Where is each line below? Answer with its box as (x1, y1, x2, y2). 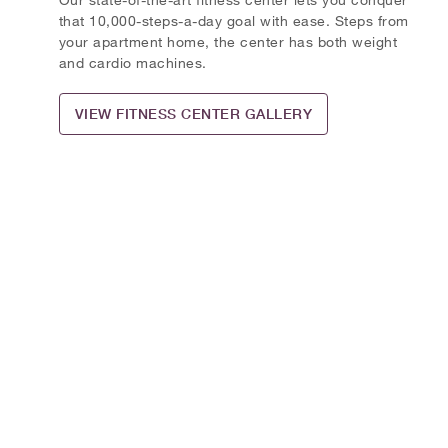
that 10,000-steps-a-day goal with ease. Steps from (58, 11, 409, 29)
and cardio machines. (58, 53, 207, 71)
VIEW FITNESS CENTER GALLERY (74, 104, 313, 123)
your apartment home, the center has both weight (58, 32, 398, 50)
